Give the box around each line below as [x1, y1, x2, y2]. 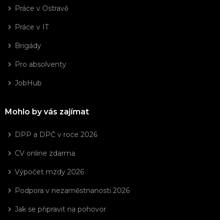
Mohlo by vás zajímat [5, 107, 89, 116]
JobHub [15, 78, 42, 87]
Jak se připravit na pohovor [15, 204, 106, 214]
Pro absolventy [15, 59, 66, 69]
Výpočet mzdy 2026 [15, 167, 84, 176]
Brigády [15, 41, 41, 50]
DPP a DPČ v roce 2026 [15, 130, 97, 139]
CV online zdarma [15, 148, 75, 158]
